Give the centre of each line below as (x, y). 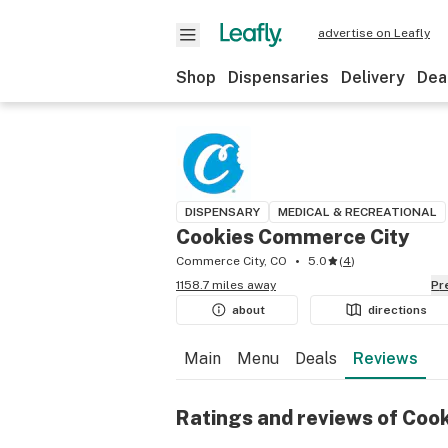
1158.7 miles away (226, 285)
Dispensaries (278, 77)
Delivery (373, 77)
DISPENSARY (222, 212)
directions (398, 310)
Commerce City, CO (231, 261)
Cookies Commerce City (293, 237)
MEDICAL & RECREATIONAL (357, 212)
